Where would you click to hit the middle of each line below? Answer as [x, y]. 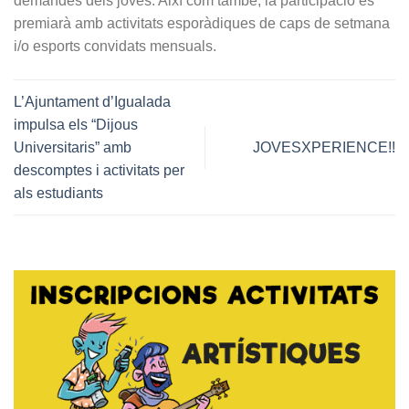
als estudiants [58, 193]
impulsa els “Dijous [76, 124]
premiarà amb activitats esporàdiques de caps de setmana [202, 23]
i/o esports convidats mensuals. [115, 46]
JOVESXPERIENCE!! [324, 147]
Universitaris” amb [73, 147]
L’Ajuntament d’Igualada [92, 101]
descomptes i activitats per [99, 170]
